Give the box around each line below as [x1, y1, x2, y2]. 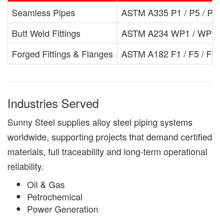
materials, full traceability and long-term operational [7, 145, 207, 158]
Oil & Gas [27, 178, 65, 191]
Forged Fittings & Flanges [12, 47, 113, 60]
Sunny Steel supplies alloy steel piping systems [7, 115, 192, 129]
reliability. [7, 160, 44, 173]
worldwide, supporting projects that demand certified [7, 130, 212, 143]
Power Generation [27, 202, 98, 216]
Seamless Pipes [12, 6, 75, 19]
